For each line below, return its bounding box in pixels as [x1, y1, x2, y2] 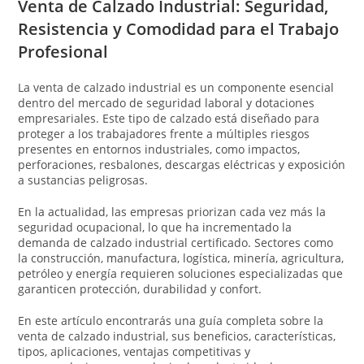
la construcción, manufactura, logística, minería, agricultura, [18, 249, 344, 266]
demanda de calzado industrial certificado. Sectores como [18, 234, 334, 250]
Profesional [18, 40, 109, 63]
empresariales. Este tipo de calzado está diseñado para [18, 110, 320, 126]
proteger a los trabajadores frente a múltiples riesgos [18, 125, 310, 141]
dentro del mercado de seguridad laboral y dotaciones [18, 94, 315, 110]
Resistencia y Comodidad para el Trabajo [18, 17, 340, 40]
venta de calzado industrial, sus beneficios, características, [18, 327, 336, 344]
